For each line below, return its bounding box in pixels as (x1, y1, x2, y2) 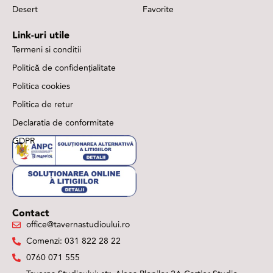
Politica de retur (12, 97, 73, 111)
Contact (12, 205, 49, 221)
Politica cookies (12, 79, 70, 93)
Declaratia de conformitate (12, 116, 114, 129)
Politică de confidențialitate (12, 61, 116, 74)
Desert (12, 2, 38, 16)
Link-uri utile (12, 27, 69, 43)
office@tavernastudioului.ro (26, 218, 130, 231)
